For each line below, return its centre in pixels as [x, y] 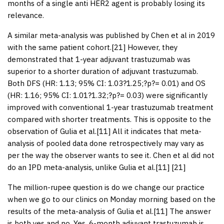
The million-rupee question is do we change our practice [106, 187]
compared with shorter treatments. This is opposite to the [109, 119]
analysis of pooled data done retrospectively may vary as [106, 143]
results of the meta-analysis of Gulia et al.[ [82, 211]
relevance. [26, 15]
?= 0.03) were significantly [162, 95]
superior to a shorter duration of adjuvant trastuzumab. [103, 71]
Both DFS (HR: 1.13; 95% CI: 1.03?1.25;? [77, 83]
